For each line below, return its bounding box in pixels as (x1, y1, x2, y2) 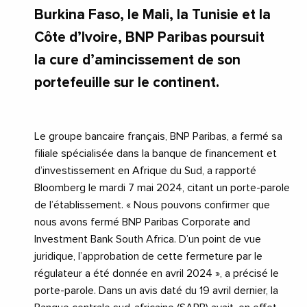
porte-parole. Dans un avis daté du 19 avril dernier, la (34, 284, 278, 296)
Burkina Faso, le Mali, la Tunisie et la (34, 7, 271, 22)
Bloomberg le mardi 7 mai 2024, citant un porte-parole (34, 182, 290, 193)
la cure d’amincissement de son (34, 52, 241, 67)
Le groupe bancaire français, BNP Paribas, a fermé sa (34, 130, 282, 142)
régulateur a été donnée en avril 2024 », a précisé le (34, 267, 279, 279)
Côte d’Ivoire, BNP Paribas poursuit (34, 29, 265, 45)
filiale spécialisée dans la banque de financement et (34, 147, 277, 159)
